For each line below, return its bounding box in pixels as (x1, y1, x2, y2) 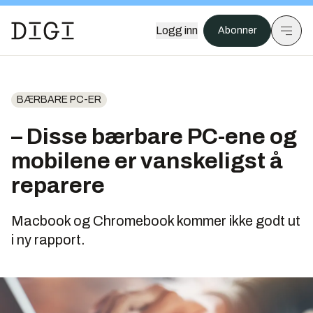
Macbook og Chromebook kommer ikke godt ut (11, 213, 300, 228)
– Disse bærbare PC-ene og (11, 124, 297, 149)
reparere (11, 173, 105, 198)
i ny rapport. (11, 232, 85, 247)
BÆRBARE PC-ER (17, 94, 101, 105)
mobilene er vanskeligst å (11, 149, 283, 173)
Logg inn (156, 24, 198, 36)
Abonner (218, 25, 256, 36)
